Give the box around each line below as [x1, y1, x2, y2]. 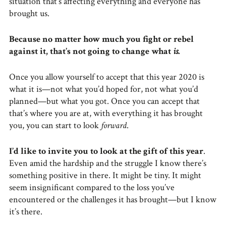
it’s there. [9, 205, 42, 217]
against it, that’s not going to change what [9, 45, 173, 57]
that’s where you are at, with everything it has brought [9, 107, 203, 119]
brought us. [9, 7, 49, 19]
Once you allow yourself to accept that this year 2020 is [9, 71, 204, 83]
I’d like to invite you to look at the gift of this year [9, 145, 203, 157]
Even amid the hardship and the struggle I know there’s [9, 157, 206, 169]
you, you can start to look [9, 119, 101, 131]
